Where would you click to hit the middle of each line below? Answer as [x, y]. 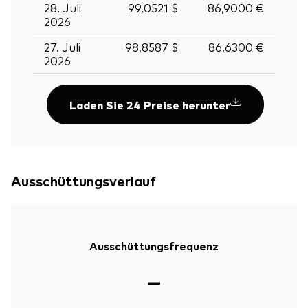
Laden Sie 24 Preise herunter [150, 104]
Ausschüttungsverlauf [84, 180]
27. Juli [62, 46]
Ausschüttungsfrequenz [154, 245]
